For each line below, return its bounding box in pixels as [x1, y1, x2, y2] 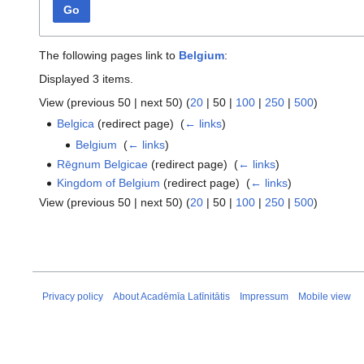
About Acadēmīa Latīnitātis [113, 290, 230, 302]
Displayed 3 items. [39, 72, 133, 86]
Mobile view [298, 290, 351, 302]
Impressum [240, 290, 288, 302]
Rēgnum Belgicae [57, 157, 149, 171]
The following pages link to [39, 49, 179, 63]
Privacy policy [42, 290, 103, 302]
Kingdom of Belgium [57, 176, 161, 190]
